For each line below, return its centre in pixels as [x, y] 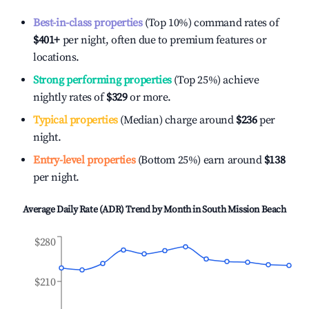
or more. [149, 97]
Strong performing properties [102, 80]
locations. [56, 57]
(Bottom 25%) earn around [199, 160]
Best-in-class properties [88, 23]
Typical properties [76, 120]
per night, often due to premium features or [163, 40]
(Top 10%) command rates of [211, 23]
